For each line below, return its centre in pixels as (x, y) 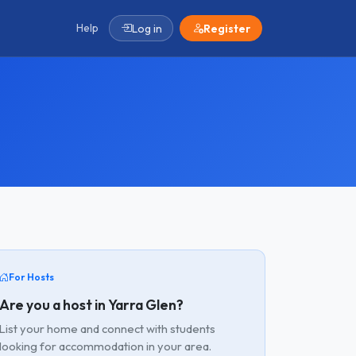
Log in (147, 28)
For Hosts (31, 277)
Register (226, 28)
